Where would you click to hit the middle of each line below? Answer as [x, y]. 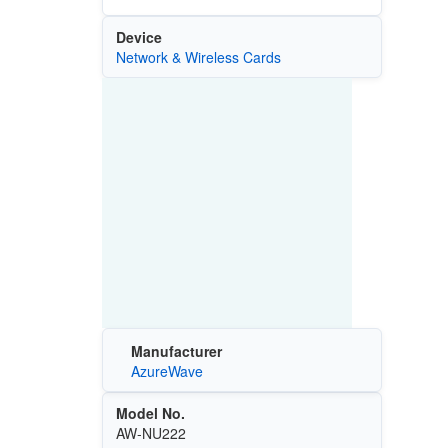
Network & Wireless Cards [198, 56]
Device [138, 36]
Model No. [150, 413]
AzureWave [166, 371]
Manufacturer [176, 351]
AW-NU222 [150, 433]
